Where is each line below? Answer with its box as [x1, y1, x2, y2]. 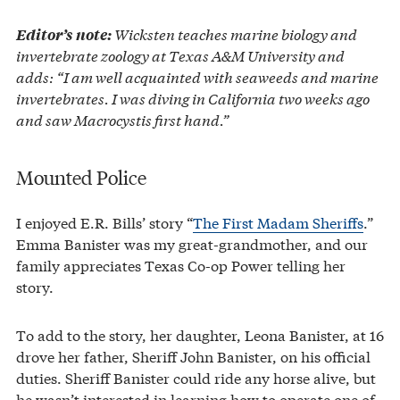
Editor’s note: [16, 23, 112, 44]
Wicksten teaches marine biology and [112, 22, 357, 44]
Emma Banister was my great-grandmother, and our [16, 233, 368, 254]
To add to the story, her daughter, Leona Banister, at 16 [16, 324, 384, 346]
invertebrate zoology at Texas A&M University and [16, 44, 345, 65]
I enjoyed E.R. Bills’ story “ [16, 212, 193, 233]
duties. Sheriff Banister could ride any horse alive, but [16, 367, 376, 388]
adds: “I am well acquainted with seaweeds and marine [16, 65, 379, 87]
